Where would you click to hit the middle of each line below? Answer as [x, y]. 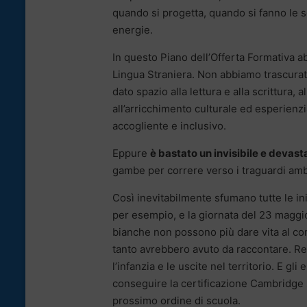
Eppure [131, 153]
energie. [133, 30]
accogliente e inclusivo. [169, 126]
